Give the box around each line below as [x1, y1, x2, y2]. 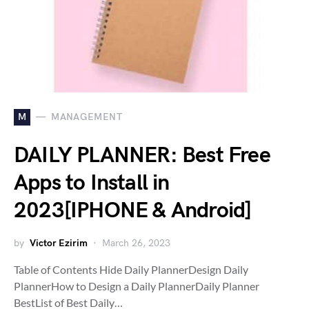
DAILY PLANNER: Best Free [14, 141, 270, 169]
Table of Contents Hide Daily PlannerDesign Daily [14, 262, 248, 276]
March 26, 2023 [102, 237, 170, 249]
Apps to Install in [14, 169, 170, 197]
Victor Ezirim [30, 237, 88, 249]
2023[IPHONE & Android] [14, 197, 252, 224]
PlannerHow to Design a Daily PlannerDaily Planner [14, 279, 259, 292]
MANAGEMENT [51, 111, 122, 123]
